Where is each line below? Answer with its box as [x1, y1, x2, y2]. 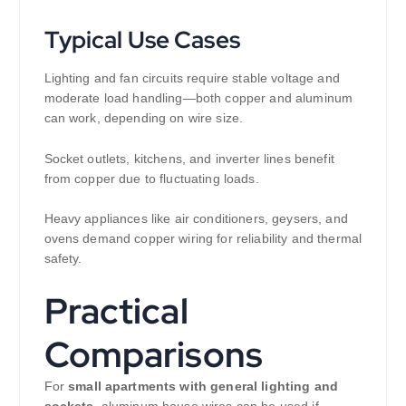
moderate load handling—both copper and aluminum [43, 90, 353, 105]
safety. [43, 251, 82, 266]
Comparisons [43, 331, 264, 379]
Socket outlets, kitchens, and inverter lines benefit [43, 150, 334, 166]
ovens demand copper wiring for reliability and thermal [43, 231, 362, 246]
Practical [43, 287, 188, 335]
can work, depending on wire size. [43, 110, 244, 125]
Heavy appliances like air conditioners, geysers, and [43, 211, 348, 227]
